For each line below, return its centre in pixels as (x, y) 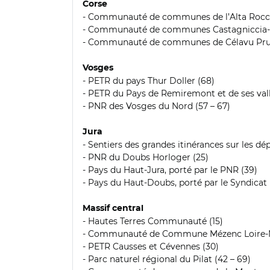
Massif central (113, 208)
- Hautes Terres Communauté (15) (153, 221)
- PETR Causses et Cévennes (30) (151, 246)
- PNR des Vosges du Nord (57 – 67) (156, 106)
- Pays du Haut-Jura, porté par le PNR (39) (170, 170)
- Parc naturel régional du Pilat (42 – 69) (167, 259)
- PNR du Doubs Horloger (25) (146, 157)
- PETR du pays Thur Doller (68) (149, 80)
